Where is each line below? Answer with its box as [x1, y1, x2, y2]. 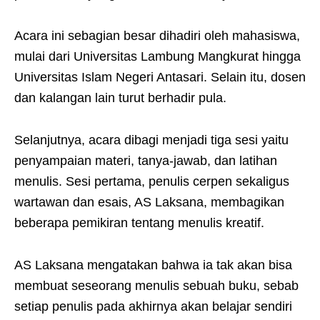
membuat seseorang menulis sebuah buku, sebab [14, 279, 299, 293]
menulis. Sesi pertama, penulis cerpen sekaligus [14, 174, 289, 189]
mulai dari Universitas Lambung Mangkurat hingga [14, 49, 301, 64]
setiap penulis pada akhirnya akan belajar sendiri [14, 299, 292, 314]
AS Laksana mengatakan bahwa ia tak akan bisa [14, 258, 292, 272]
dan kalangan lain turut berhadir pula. [14, 91, 226, 105]
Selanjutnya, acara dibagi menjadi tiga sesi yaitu [14, 133, 289, 147]
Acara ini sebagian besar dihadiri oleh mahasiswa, [14, 29, 300, 43]
